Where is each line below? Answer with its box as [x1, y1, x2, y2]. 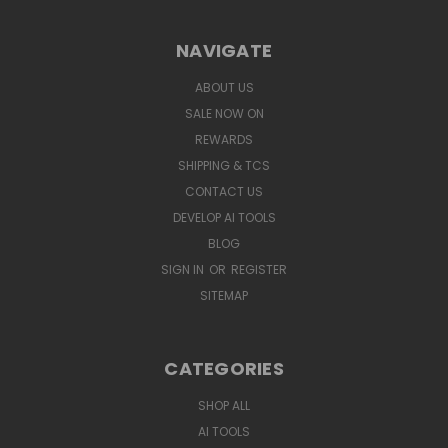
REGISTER [231, 260, 287, 278]
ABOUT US [194, 78, 254, 96]
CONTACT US [185, 182, 263, 200]
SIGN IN [161, 260, 207, 278]
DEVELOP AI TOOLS [172, 208, 276, 226]
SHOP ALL [198, 396, 250, 414]
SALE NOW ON [184, 104, 264, 122]
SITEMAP [200, 286, 248, 304]
